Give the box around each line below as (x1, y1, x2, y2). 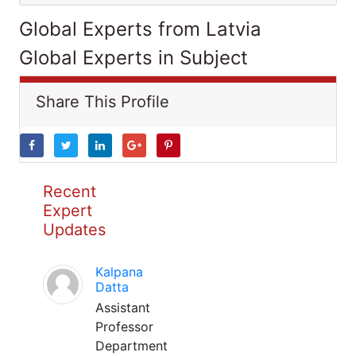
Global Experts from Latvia (19, 17, 261, 41)
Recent (43, 182, 96, 201)
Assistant (95, 300, 150, 315)
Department (95, 338, 168, 354)
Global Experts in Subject (19, 46, 248, 69)
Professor (95, 319, 153, 335)
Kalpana (95, 264, 143, 280)
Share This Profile (36, 92, 169, 111)
